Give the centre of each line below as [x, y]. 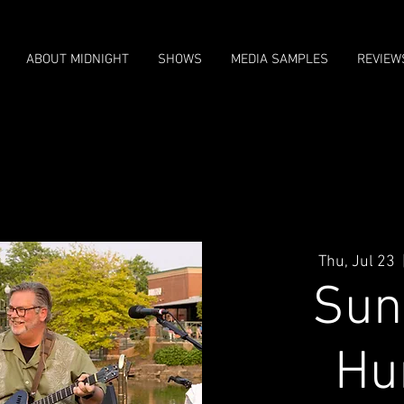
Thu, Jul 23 [357, 262]
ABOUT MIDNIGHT [78, 60]
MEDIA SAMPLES [280, 60]
